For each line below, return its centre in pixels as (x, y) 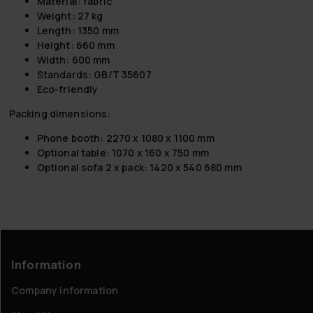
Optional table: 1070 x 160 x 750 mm (123, 153)
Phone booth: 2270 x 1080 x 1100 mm (125, 138)
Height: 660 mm (75, 45)
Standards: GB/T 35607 (94, 75)
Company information (65, 291)
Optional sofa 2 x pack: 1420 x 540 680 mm (139, 168)
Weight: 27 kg (70, 16)
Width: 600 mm (73, 60)
